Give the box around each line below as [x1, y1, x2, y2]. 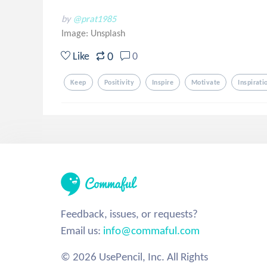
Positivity [104, 78, 135, 86]
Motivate [191, 78, 221, 86]
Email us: [61, 223, 103, 237]
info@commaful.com [103, 223, 200, 237]
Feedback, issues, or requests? [61, 207, 198, 221]
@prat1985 [73, 13, 116, 24]
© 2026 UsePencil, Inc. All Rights [61, 250, 208, 263]
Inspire [152, 78, 174, 86]
